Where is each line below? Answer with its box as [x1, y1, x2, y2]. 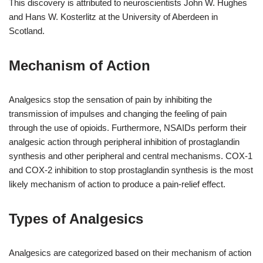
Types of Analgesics [9, 211, 143, 227]
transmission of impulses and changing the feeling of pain [9, 109, 227, 119]
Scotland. [9, 26, 45, 36]
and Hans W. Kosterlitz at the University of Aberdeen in [9, 12, 218, 22]
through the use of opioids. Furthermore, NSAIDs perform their [9, 123, 247, 133]
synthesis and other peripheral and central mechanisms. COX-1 [9, 151, 252, 161]
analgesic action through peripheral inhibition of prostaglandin [9, 137, 240, 147]
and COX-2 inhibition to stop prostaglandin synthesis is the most [9, 165, 253, 176]
